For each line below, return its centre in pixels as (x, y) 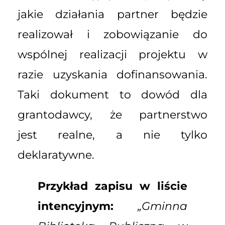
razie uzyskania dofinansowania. (113, 74)
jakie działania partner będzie (113, 14)
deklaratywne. (56, 155)
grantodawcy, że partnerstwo (113, 115)
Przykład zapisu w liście (113, 186)
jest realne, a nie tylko (113, 135)
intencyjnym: (76, 206)
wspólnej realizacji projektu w (113, 54)
